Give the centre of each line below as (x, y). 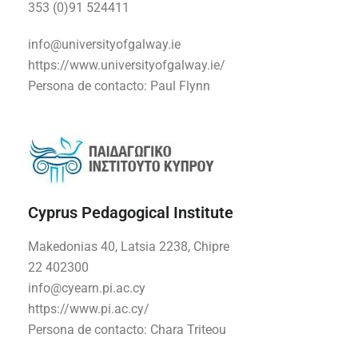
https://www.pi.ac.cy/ (89, 309)
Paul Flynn (179, 86)
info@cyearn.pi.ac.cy (87, 288)
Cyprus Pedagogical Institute (131, 213)
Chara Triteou (188, 330)
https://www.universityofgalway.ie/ (127, 66)
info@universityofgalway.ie (104, 45)
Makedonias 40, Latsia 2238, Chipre (129, 247)
